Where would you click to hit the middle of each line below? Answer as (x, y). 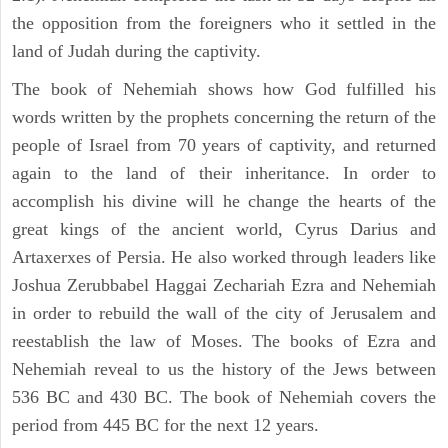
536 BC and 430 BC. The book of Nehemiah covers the (224, 397)
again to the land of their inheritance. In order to (224, 173)
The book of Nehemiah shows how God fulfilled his (224, 89)
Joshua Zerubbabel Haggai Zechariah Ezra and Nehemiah (224, 285)
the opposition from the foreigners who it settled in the (224, 23)
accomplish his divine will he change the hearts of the (224, 201)
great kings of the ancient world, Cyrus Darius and (224, 229)
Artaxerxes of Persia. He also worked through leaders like (224, 257)
